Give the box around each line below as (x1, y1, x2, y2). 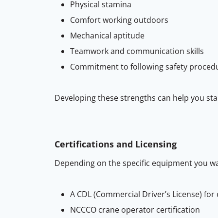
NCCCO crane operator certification (70, 204, 200, 216)
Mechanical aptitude (70, 30, 145, 41)
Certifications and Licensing (54, 138, 177, 150)
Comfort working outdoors (70, 15, 168, 26)
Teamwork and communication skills (70, 46, 204, 57)
